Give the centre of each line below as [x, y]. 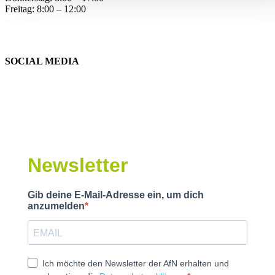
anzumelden [56, 206]
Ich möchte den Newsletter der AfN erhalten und [136, 264]
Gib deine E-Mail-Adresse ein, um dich [116, 195]
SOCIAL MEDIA [42, 61]
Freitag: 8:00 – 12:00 [45, 9]
